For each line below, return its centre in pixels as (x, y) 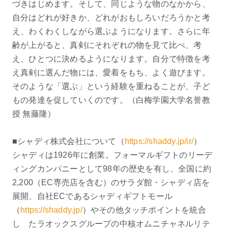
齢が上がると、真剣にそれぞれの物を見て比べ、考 (107, 45)
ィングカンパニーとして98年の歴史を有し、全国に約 (111, 168)
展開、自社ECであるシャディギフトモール (92, 196)
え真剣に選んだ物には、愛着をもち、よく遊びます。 (111, 72)
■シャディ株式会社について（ (68, 141)
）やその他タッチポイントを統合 (144, 210)
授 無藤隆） (36, 113)
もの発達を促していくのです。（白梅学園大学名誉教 (111, 100)
